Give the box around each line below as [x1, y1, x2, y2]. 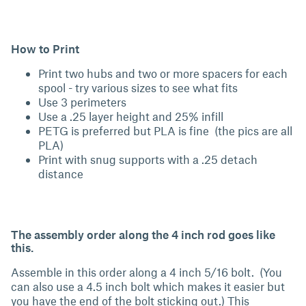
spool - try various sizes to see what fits [38, 80, 238, 94]
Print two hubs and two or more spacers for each [38, 66, 288, 80]
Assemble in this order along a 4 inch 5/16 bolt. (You [11, 264, 282, 279]
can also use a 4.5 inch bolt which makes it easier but [11, 279, 285, 293]
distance [38, 166, 86, 180]
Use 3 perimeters [38, 94, 126, 109]
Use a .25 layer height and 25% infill [38, 109, 223, 123]
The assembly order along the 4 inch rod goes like [11, 227, 275, 241]
